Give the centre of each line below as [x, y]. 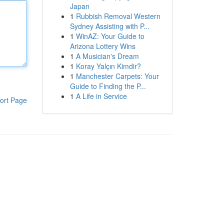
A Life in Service [101, 96]
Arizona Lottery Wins [102, 46]
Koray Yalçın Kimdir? [108, 66]
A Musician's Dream [107, 56]
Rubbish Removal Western [118, 16]
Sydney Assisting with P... [109, 26]
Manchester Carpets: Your [117, 76]
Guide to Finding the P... [108, 86]
